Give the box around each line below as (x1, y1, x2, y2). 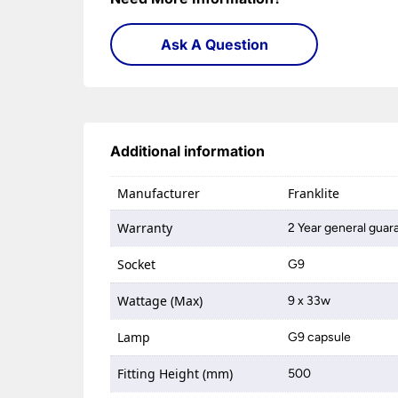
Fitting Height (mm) (117, 365, 234, 382)
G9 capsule (288, 330, 352, 345)
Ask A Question (160, 36, 268, 53)
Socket (117, 256, 156, 273)
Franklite (288, 185, 340, 202)
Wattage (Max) (117, 292, 203, 309)
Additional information (110, 142, 266, 160)
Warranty (117, 219, 173, 236)
